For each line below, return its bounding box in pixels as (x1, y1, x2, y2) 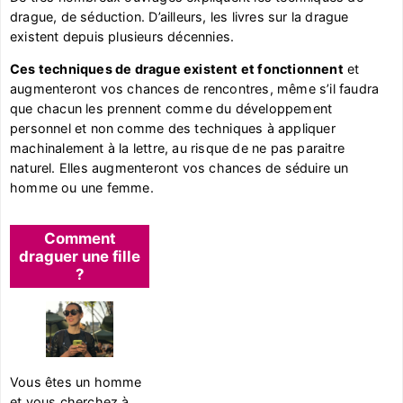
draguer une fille (19, 246, 141, 265)
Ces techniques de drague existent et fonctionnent (10, 61, 344, 77)
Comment (43, 228, 116, 247)
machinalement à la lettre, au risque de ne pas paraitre (10, 140, 345, 157)
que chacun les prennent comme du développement (10, 101, 333, 117)
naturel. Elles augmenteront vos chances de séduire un (10, 160, 349, 176)
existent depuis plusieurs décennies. (10, 29, 235, 45)
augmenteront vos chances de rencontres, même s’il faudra (10, 81, 380, 97)
